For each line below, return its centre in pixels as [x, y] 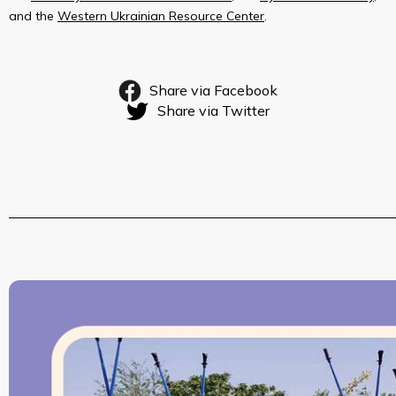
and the [33, 16]
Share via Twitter [213, 110]
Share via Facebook [214, 90]
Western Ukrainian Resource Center [161, 16]
